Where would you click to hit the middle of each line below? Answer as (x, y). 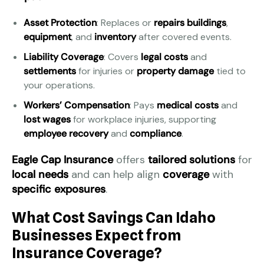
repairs (169, 22)
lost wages (47, 119)
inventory (115, 37)
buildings (207, 22)
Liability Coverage (64, 57)
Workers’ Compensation (77, 105)
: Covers (122, 57)
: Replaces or (125, 22)
